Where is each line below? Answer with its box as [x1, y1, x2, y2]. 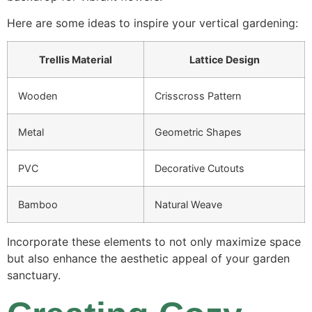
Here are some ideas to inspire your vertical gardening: [7, 16, 298, 31]
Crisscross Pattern [155, 90, 241, 102]
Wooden [18, 90, 57, 102]
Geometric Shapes [155, 126, 242, 139]
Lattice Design [189, 54, 260, 66]
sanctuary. [7, 268, 61, 283]
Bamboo [18, 198, 58, 211]
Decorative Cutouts [155, 162, 244, 175]
